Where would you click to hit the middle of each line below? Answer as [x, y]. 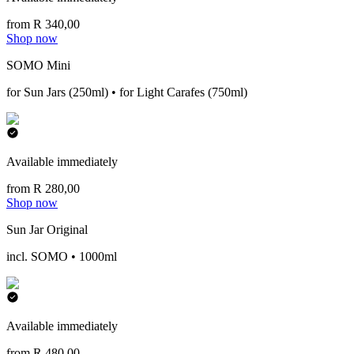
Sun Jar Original [47, 230]
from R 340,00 [43, 24]
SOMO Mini [38, 65]
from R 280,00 [43, 188]
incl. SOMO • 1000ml [62, 256]
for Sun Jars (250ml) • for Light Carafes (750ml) [127, 92]
